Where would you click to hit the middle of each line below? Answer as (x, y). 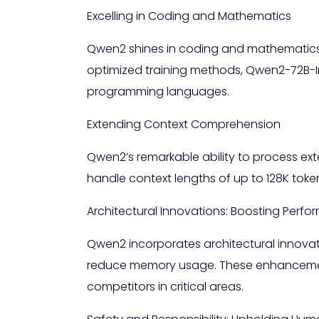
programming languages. (158, 92)
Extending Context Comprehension (184, 125)
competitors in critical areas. (165, 287)
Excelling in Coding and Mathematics (189, 16)
